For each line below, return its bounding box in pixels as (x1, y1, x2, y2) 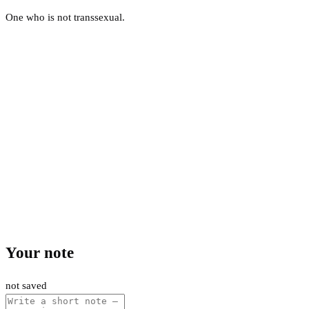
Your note (6, 244, 74, 262)
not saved (6, 279, 47, 291)
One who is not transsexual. (6, 11, 125, 23)
